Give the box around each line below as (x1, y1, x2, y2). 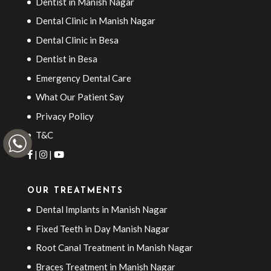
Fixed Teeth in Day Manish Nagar (35, 223, 169, 234)
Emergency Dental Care (35, 72, 131, 83)
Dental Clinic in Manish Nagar (35, 15, 155, 27)
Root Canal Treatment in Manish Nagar (35, 242, 193, 253)
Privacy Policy (35, 110, 94, 122)
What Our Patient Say (35, 91, 124, 103)
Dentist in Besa (35, 53, 97, 65)
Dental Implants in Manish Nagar (35, 204, 168, 215)
